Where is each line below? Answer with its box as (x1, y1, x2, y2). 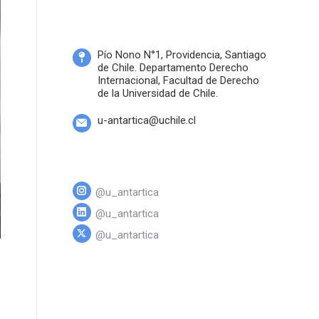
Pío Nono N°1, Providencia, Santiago (98, 48, 266, 62)
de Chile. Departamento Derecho (98, 61, 249, 75)
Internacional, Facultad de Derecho (98, 74, 259, 88)
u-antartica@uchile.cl (98, 114, 196, 127)
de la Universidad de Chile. (98, 87, 218, 100)
